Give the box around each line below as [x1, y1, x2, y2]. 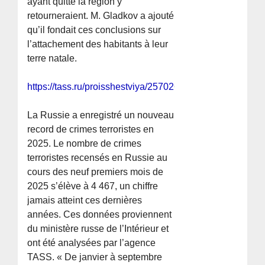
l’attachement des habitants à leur [27, 39, 169, 50]
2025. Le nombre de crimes [27, 138, 142, 149]
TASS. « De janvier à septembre [27, 252, 163, 263]
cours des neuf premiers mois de [27, 167, 164, 177]
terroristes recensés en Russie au [27, 153, 168, 163]
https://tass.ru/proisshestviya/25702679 [27, 82, 190, 92]
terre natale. [27, 53, 77, 64]
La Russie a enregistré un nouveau [27, 110, 174, 121]
